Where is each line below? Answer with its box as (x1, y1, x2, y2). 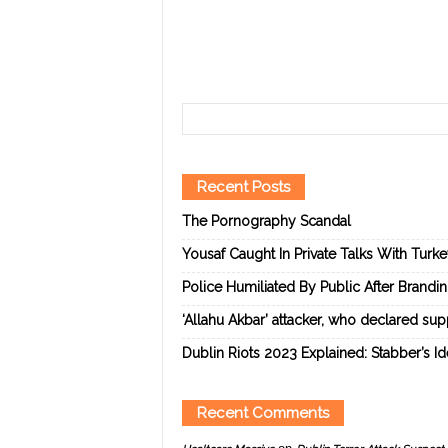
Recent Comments (196, 404, 329, 422)
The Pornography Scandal (181, 213, 351, 229)
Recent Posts (196, 178, 290, 196)
